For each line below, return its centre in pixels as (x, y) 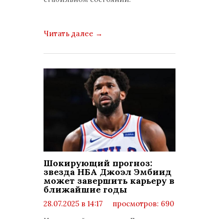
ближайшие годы (85, 189)
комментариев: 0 (84, 213)
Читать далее (69, 33)
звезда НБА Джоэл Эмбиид (108, 172)
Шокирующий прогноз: (98, 163)
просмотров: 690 (142, 204)
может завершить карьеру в (109, 181)
